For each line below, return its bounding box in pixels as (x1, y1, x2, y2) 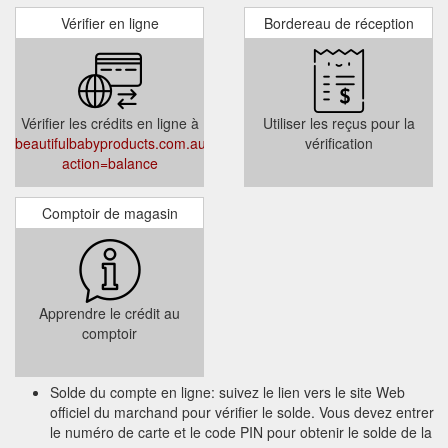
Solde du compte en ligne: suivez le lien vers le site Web (50, 381, 405, 402)
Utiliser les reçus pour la (262, 112, 415, 133)
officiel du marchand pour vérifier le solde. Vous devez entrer (50, 401, 434, 422)
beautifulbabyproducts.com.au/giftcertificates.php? (15, 132, 333, 153)
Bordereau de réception (263, 12, 414, 33)
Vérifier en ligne (60, 12, 159, 33)
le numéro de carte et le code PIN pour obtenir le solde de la (50, 421, 432, 442)
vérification (304, 132, 373, 153)
